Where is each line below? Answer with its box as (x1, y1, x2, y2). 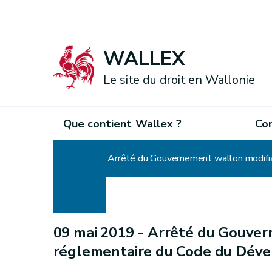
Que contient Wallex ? (63, 116, 182, 131)
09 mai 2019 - (53, 223, 148, 242)
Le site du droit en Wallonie (103, 72, 255, 89)
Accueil (53, 152, 84, 165)
